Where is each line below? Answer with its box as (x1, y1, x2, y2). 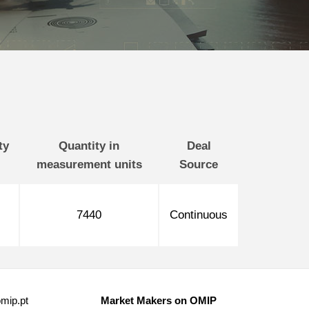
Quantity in (59, 139, 119, 152)
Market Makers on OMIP (100, 295, 217, 306)
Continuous (170, 208, 228, 221)
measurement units (36, 158, 142, 171)
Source (179, 158, 218, 171)
